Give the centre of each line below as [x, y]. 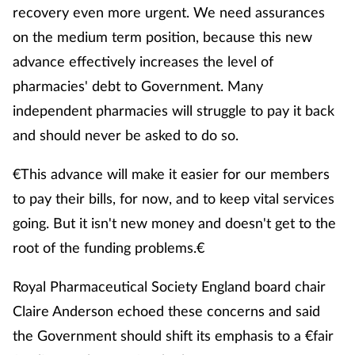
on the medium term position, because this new [162, 37]
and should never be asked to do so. [126, 135]
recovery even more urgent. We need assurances [169, 12]
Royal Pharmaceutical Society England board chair [169, 286]
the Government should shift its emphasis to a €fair [173, 336]
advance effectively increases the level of [143, 61]
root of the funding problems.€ [109, 248]
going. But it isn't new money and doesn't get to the [174, 223]
